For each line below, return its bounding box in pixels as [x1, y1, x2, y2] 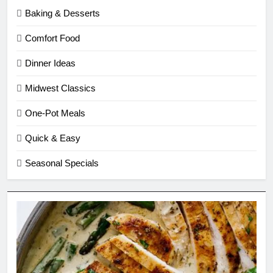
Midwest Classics [25, 82, 96, 93]
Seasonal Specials [25, 157, 99, 168]
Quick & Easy [25, 132, 80, 143]
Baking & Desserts [25, 7, 100, 18]
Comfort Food [25, 32, 80, 43]
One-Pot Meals [25, 107, 85, 118]
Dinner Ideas [25, 57, 76, 68]
